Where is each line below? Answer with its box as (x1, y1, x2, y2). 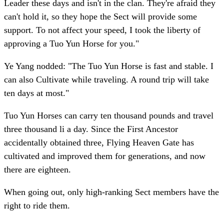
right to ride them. (4, 200, 70, 211)
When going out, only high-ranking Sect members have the (4, 187, 219, 197)
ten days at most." (4, 88, 69, 98)
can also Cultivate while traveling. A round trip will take (4, 74, 209, 85)
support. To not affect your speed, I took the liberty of (4, 25, 200, 35)
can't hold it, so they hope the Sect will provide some (4, 11, 197, 22)
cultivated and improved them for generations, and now (4, 151, 205, 161)
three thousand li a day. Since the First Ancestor (4, 124, 178, 134)
